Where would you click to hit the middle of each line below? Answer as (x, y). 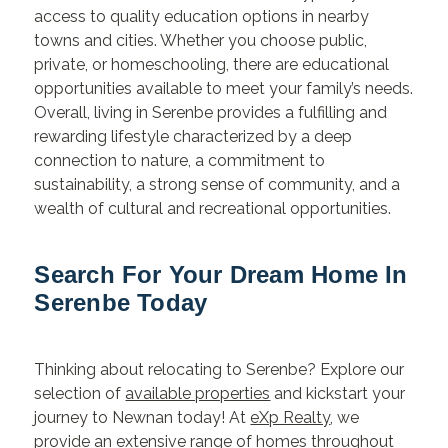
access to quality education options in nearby (202, 17)
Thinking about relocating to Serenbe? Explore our (219, 369)
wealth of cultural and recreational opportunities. (213, 209)
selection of (80, 393)
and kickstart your (338, 393)
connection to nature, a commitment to (180, 161)
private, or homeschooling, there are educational (212, 65)
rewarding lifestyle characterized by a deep (193, 137)
